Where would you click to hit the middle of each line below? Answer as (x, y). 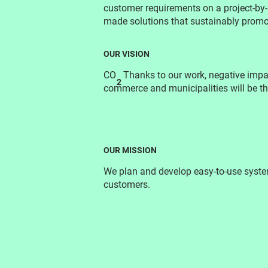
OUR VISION (127, 54)
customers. (127, 185)
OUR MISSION (130, 150)
